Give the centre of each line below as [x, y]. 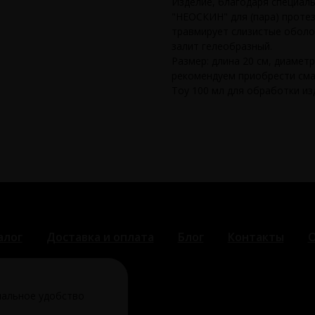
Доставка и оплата [100, 237]
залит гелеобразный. [222, 46]
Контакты [256, 237]
